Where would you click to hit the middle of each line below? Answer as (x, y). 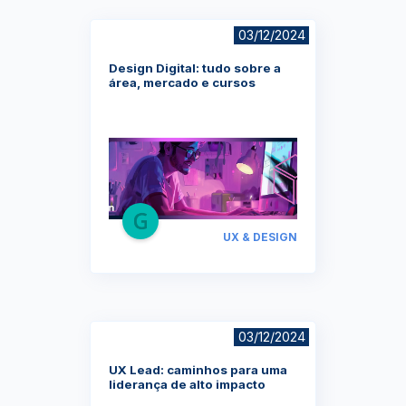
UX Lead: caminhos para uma (198, 369)
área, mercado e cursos (182, 82)
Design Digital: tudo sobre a (195, 68)
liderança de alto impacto (187, 384)
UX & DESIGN (260, 237)
